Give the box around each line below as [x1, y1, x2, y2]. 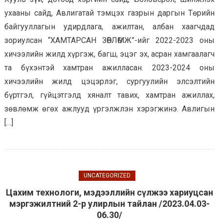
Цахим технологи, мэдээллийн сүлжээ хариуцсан [6, 187, 213, 197]
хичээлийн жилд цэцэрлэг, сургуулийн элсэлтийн [4, 76, 215, 86]
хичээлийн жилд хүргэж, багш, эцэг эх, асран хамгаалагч [4, 49, 215, 59]
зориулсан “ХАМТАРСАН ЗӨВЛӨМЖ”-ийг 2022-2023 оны [4, 35, 215, 45]
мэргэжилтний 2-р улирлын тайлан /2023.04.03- [9, 198, 210, 209]
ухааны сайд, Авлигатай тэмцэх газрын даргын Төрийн [4, 8, 215, 18]
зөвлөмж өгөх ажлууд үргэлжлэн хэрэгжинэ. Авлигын [4, 104, 215, 113]
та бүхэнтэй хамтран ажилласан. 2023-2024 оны [4, 63, 215, 72]
